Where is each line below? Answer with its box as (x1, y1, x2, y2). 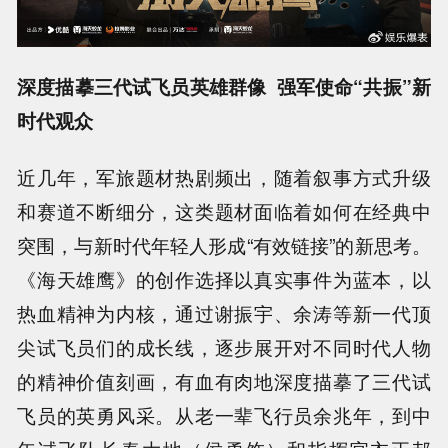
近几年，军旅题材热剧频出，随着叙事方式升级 (17, 163, 431, 192)
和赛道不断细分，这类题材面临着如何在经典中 (17, 197, 431, 226)
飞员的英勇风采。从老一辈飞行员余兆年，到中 (17, 401, 431, 430)
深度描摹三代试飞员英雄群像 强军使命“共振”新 (17, 72, 431, 101)
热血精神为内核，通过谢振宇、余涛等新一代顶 (17, 299, 431, 328)
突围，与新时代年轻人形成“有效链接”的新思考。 (17, 231, 431, 260)
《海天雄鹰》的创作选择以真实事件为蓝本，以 (17, 265, 431, 294)
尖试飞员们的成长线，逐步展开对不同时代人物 (17, 333, 431, 362)
